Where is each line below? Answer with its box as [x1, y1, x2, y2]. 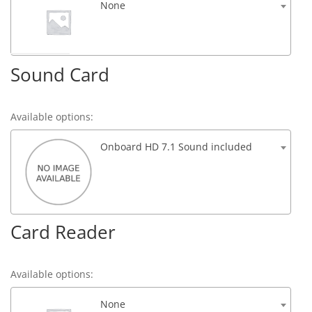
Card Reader [10, 219, 116, 245]
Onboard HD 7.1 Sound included [100, 140, 253, 154]
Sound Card [10, 62, 110, 88]
